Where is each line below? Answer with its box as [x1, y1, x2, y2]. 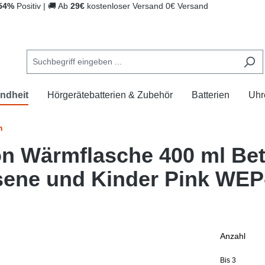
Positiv [17, 1, 41, 11]
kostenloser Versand [87, 1, 163, 11]
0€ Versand [166, 1, 208, 11]
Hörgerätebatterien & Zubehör [47, 90, 173, 100]
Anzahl [220, 231, 245, 241]
